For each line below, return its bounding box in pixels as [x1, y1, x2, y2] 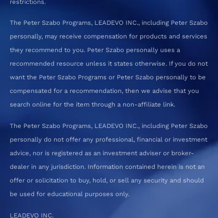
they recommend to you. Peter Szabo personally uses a [10, 46, 180, 54]
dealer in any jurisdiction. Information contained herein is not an [10, 163, 205, 170]
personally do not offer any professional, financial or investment [10, 135, 207, 143]
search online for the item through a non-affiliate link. [10, 101, 175, 109]
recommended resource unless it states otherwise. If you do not [10, 60, 208, 68]
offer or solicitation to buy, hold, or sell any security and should [10, 176, 204, 184]
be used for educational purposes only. [10, 190, 129, 198]
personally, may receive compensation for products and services [10, 33, 207, 40]
